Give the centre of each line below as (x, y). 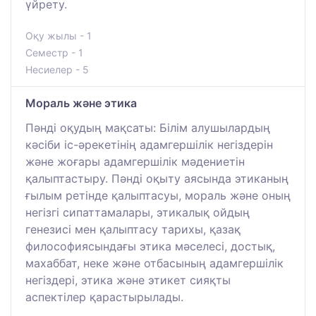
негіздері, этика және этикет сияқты (128, 280)
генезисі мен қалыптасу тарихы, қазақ (133, 229)
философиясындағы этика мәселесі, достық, (150, 246)
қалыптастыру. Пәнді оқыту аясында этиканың (157, 178)
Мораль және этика (81, 103)
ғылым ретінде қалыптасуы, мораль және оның (158, 195)
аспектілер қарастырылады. (104, 297)
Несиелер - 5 (57, 69)
